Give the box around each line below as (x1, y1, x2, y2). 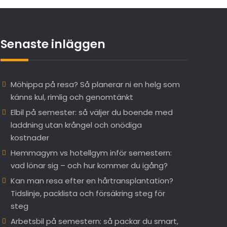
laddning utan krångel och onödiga (10, 120, 142, 131)
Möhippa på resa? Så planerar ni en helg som (10, 79, 180, 90)
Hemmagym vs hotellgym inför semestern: (10, 147, 172, 159)
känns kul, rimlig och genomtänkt (10, 92, 133, 103)
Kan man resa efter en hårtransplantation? (10, 175, 173, 186)
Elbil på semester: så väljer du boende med (10, 107, 173, 118)
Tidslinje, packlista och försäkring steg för (10, 188, 165, 199)
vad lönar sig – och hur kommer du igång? (10, 160, 168, 171)
